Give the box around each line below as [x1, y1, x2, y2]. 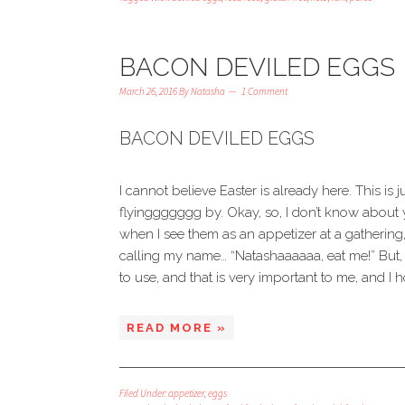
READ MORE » [127, 320, 227, 334]
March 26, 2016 [119, 84, 177, 98]
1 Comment [241, 84, 287, 98]
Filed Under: [119, 386, 168, 400]
